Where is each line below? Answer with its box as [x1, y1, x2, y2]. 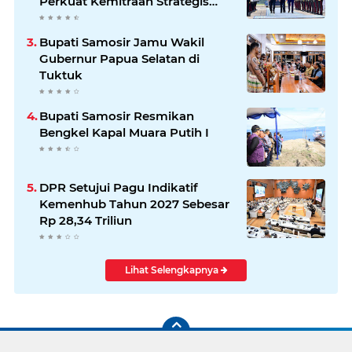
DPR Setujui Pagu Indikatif [39, 180, 198, 196]
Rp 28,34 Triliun [39, 213, 132, 229]
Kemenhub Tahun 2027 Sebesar [39, 196, 229, 212]
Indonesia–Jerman [39, 10, 150, 26]
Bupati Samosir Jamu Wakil [39, 35, 204, 50]
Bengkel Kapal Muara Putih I [39, 125, 209, 141]
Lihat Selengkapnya [124, 264, 221, 277]
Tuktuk [39, 68, 82, 83]
